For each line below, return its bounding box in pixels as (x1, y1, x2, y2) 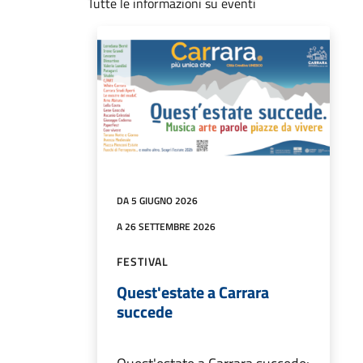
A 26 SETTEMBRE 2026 (117, 218, 216, 234)
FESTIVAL (117, 252, 169, 270)
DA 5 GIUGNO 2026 (117, 192, 198, 208)
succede (117, 298, 173, 324)
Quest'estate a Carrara (117, 279, 269, 305)
